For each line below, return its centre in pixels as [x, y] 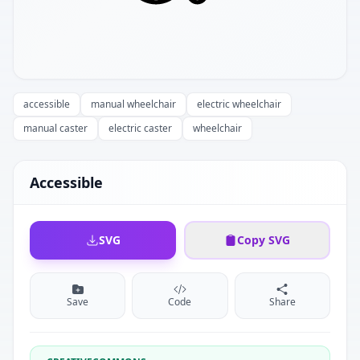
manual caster [55, 128]
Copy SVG [264, 240]
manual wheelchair [133, 104]
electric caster [140, 128]
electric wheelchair [239, 104]
